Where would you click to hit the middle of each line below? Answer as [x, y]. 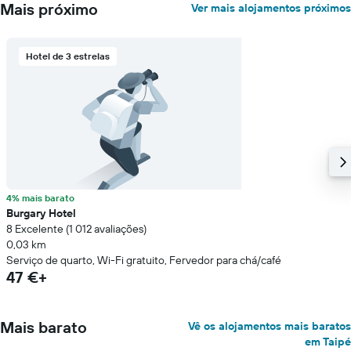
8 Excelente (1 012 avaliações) [76, 229]
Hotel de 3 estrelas [68, 56]
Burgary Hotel [41, 213]
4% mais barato [40, 198]
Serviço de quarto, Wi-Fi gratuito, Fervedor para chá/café [144, 260]
